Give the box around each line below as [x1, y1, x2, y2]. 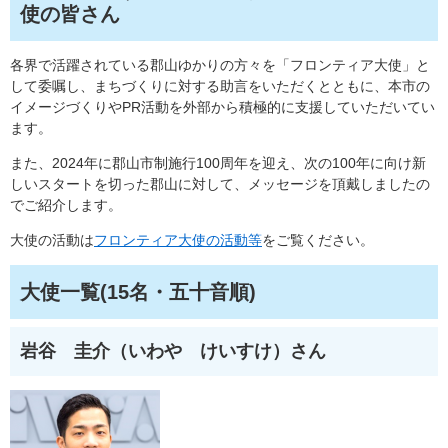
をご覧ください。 [262, 232, 374, 249]
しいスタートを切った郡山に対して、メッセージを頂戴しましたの [10, 176, 430, 193]
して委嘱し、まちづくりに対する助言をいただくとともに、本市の [10, 78, 430, 95]
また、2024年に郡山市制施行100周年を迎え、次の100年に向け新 [10, 155, 426, 172]
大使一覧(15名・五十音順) [20, 281, 256, 304]
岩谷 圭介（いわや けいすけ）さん [20, 341, 326, 362]
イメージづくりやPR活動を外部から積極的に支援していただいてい [10, 99, 435, 116]
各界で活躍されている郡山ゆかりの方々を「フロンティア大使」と [10, 57, 430, 74]
